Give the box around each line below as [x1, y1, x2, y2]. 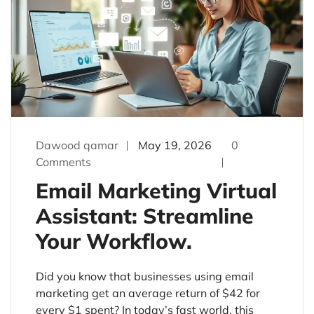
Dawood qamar [36, 137, 118, 152]
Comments [36, 154, 91, 169]
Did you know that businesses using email [36, 268, 254, 283]
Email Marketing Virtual [36, 177, 277, 204]
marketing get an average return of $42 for [36, 285, 260, 300]
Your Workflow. [36, 227, 192, 254]
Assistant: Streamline [36, 202, 254, 229]
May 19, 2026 [138, 137, 212, 152]
